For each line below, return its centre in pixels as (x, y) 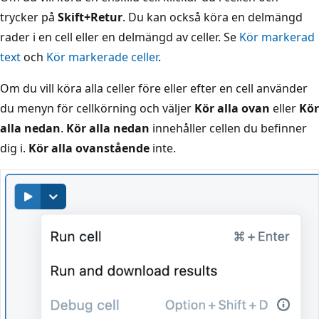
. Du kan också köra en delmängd (213, 17)
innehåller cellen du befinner (228, 128)
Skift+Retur (90, 17)
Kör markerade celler (102, 57)
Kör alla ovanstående (89, 148)
